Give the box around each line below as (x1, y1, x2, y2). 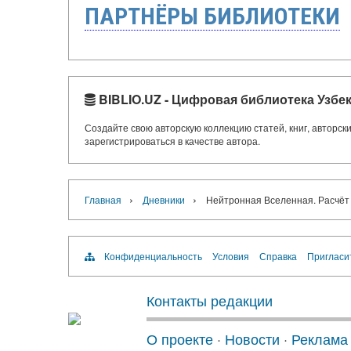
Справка (259, 248, 297, 262)
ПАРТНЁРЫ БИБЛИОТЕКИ (85, 2, 340, 30)
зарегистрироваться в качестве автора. (85, 133, 260, 147)
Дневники (143, 192, 185, 206)
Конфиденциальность (104, 248, 202, 262)
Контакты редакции (147, 289, 273, 310)
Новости (225, 327, 280, 349)
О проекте (147, 327, 213, 349)
